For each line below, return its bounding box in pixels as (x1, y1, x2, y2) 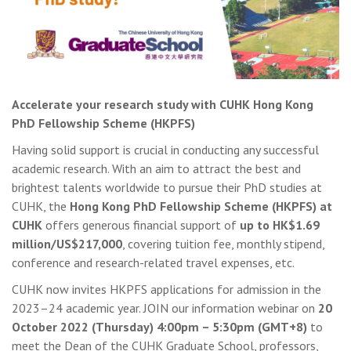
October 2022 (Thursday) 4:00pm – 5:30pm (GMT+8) (12, 318, 307, 335)
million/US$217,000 (12, 235, 122, 251)
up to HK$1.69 (240, 216, 320, 233)
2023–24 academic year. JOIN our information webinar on (12, 299, 318, 316)
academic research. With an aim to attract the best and (12, 160, 301, 176)
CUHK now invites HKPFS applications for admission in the (12, 280, 321, 297)
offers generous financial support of (42, 216, 240, 233)
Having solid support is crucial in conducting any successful (12, 141, 319, 157)
